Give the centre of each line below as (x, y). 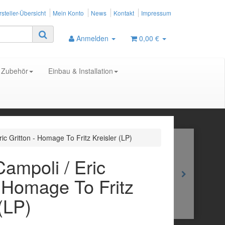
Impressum (156, 13)
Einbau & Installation (81, 71)
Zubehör (15, 71)
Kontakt (124, 13)
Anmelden (93, 38)
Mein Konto (68, 13)
